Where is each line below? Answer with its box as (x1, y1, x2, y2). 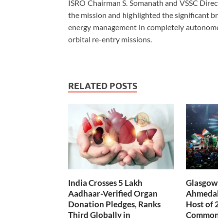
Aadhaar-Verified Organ (68, 188, 158, 199)
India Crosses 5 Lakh (68, 178, 143, 188)
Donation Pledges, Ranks (68, 199, 161, 210)
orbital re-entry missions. (68, 35, 152, 44)
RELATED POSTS (68, 81, 137, 91)
